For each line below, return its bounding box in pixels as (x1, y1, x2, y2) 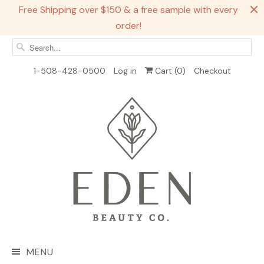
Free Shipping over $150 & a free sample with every (19, 4, 238, 16)
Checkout (193, 65, 231, 76)
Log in (113, 65, 137, 76)
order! (115, 19, 141, 32)
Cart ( (152, 65, 177, 76)
